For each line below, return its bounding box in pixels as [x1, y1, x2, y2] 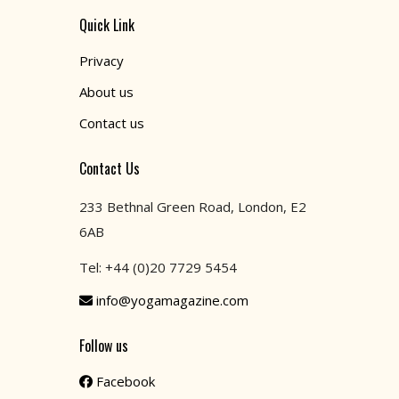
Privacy [79, 51, 124, 69]
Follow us [79, 334, 128, 356]
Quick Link [79, 13, 134, 36]
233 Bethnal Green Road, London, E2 [79, 197, 306, 216]
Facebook [96, 371, 155, 390]
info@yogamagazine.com [96, 290, 248, 309]
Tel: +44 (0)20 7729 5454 [79, 257, 237, 276]
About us [79, 82, 134, 101]
